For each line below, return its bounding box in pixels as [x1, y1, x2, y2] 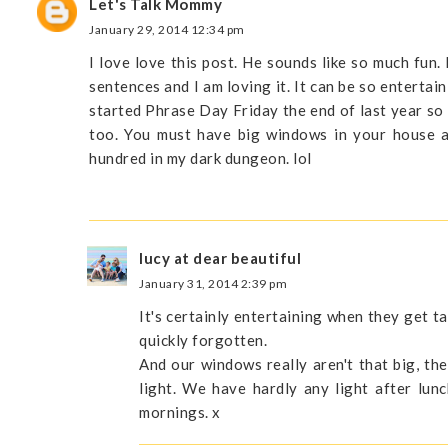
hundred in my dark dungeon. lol [89, 149, 312, 168]
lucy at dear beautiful [139, 249, 301, 268]
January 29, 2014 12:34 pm [89, 22, 245, 38]
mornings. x [139, 403, 221, 422]
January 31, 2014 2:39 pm [139, 276, 287, 292]
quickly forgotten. [139, 331, 267, 350]
